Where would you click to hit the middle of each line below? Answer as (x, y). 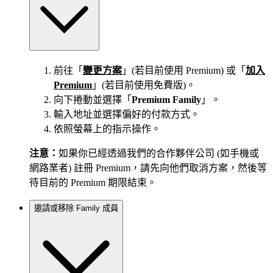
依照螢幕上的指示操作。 (107, 129)
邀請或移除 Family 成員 (76, 208)
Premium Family (166, 99)
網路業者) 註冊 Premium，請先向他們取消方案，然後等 (148, 168)
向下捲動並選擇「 (93, 99)
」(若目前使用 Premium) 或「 (184, 70)
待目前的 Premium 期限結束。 (93, 182)
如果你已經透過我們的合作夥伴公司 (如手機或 (159, 153)
